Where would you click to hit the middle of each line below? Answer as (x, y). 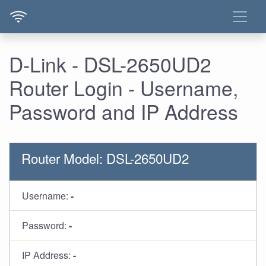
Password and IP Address (123, 111)
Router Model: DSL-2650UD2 (105, 158)
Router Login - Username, (123, 88)
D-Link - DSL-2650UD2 (110, 64)
